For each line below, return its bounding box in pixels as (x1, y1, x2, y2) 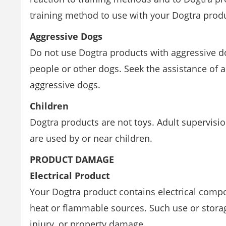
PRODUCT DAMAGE (30, 153, 114, 165)
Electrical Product (30, 169, 110, 182)
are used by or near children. (30, 132, 152, 144)
